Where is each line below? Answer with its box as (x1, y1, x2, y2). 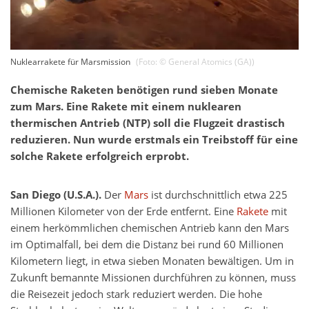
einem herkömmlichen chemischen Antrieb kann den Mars (10, 221, 289, 236)
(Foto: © (136, 56, 168, 68)
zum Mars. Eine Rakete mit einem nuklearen (10, 99, 241, 114)
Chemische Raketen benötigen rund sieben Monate (10, 83, 278, 98)
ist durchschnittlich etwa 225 (148, 188, 288, 203)
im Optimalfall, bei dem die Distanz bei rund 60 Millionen (10, 237, 283, 252)
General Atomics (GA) (168, 56, 252, 68)
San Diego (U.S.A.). (10, 188, 104, 203)
